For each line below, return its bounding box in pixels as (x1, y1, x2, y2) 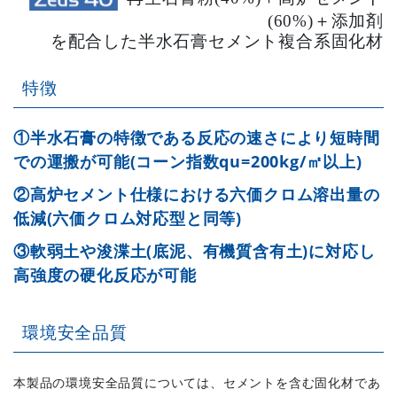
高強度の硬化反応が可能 (13, 264, 197, 286)
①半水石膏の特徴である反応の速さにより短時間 (13, 127, 380, 149)
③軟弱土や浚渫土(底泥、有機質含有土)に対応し (13, 240, 376, 262)
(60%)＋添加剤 (267, 12, 384, 31)
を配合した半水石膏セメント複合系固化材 (50, 32, 384, 51)
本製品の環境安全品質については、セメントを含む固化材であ (13, 374, 381, 392)
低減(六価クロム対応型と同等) (13, 207, 242, 230)
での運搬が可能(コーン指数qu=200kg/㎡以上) (13, 151, 362, 173)
